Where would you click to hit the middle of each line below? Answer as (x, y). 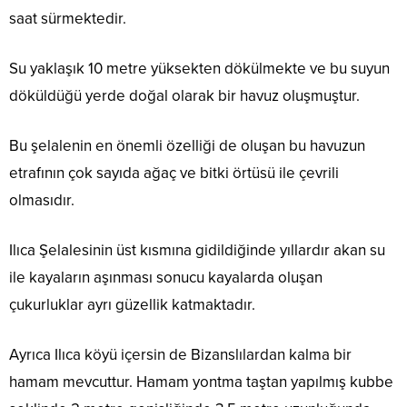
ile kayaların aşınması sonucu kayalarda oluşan (166, 278)
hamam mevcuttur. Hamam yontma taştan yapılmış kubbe (201, 382)
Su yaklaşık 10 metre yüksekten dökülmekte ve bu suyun (199, 69)
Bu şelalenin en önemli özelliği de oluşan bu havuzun (187, 146)
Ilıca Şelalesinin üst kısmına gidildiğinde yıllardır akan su (197, 251)
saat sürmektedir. (68, 19)
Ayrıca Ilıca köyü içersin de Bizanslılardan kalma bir (180, 355)
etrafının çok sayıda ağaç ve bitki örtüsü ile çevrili (174, 174)
